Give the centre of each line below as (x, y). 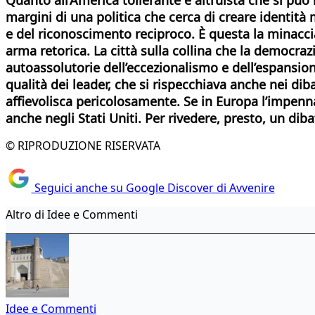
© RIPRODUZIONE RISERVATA (83, 145)
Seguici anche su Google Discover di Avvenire (153, 188)
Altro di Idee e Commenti (72, 215)
